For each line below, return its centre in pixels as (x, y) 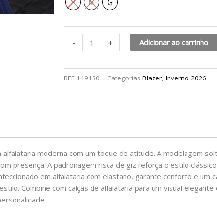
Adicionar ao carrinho (174, 42)
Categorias (124, 78)
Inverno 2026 (186, 78)
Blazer (152, 78)
